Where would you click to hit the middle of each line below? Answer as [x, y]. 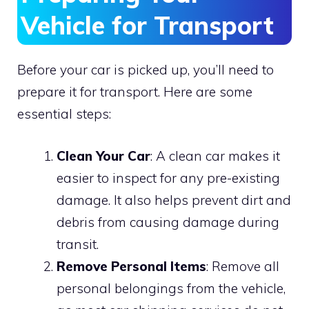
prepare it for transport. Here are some [135, 92]
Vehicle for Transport [147, 26]
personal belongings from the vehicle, [171, 288]
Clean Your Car [103, 156]
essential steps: [64, 114]
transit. [78, 244]
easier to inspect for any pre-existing [168, 178]
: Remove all [243, 266]
